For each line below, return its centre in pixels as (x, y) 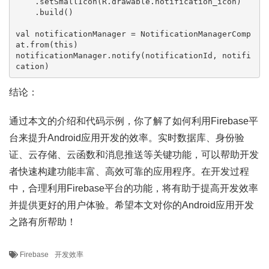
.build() (25, 12)
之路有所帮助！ (43, 222)
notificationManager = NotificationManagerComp (140, 34)
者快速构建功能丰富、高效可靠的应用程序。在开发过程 (129, 171)
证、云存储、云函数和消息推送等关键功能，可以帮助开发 (134, 155)
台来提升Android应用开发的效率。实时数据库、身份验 (127, 138)
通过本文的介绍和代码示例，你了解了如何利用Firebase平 (134, 121)
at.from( (35, 44)
